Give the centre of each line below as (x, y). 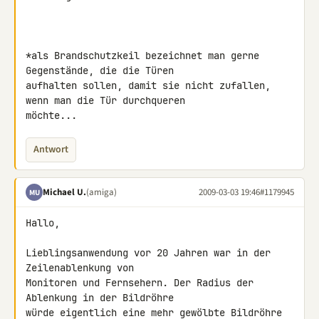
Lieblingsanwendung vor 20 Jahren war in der (148, 253)
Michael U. (64, 192)
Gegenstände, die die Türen (103, 70)
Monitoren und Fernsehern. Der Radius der (140, 283)
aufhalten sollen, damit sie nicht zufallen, (148, 85)
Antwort (51, 150)
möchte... (51, 115)
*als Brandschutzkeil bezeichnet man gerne (142, 56)
